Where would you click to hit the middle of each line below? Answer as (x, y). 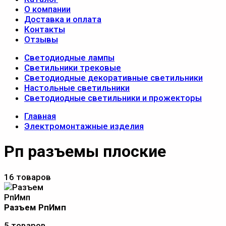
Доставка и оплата (63, 19)
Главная (40, 116)
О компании (47, 9)
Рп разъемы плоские (85, 152)
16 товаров (27, 177)
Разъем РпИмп (35, 207)
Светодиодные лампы (69, 58)
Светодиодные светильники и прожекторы (113, 98)
